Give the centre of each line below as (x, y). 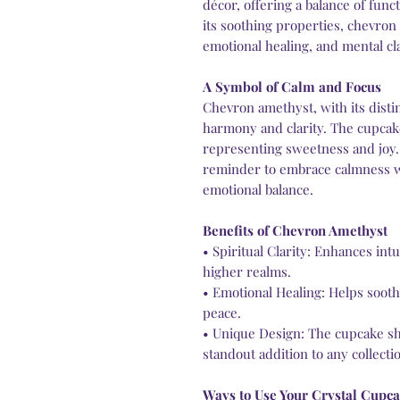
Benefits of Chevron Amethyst (295, 231)
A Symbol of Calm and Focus (292, 87)
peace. (222, 313)
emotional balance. (258, 190)
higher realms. (247, 272)
